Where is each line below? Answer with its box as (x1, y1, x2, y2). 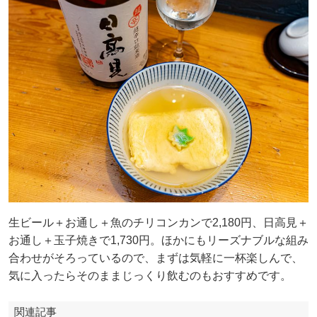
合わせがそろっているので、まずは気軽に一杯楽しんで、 (8, 252, 303, 265)
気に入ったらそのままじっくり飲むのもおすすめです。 (8, 270, 292, 282)
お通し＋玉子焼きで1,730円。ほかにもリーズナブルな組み (8, 234, 309, 247)
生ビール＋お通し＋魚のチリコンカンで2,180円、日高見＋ (8, 217, 309, 229)
